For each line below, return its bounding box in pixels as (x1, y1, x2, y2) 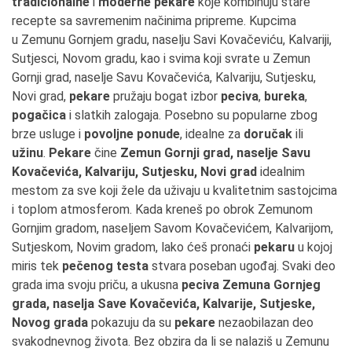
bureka (264, 89, 305, 104)
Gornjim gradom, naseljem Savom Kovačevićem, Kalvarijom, (12, 221, 333, 236)
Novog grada (12, 315, 91, 330)
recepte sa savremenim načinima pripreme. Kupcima (12, 13, 296, 28)
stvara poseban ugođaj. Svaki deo (148, 258, 335, 273)
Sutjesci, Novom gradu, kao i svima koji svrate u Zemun (12, 51, 310, 66)
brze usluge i (12, 126, 84, 141)
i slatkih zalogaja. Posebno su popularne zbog (66, 108, 317, 123)
